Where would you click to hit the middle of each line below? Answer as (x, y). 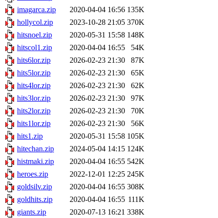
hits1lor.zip (34, 124)
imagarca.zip (36, 10)
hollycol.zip (35, 22)
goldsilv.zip (35, 187)
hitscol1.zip (35, 48)
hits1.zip (30, 136)
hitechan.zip (36, 149)
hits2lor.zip (34, 111)
